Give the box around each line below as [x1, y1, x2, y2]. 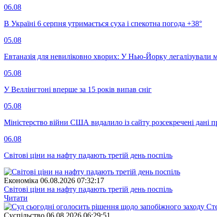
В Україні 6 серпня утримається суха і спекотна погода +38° [4, 19, 202, 28]
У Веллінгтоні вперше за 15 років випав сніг [4, 85, 152, 93]
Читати [4, 193, 28, 202]
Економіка [4, 176, 38, 185]
